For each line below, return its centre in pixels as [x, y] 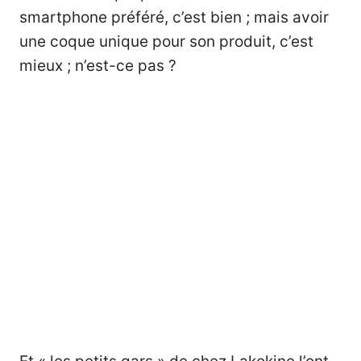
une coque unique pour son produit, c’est [166, 42]
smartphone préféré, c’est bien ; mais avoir [174, 18]
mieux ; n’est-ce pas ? [98, 66]
